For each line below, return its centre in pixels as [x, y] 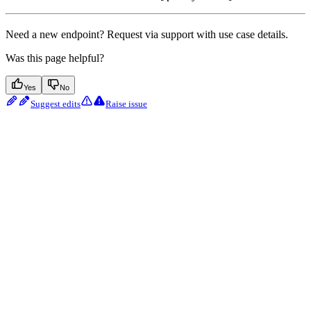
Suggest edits [56, 104]
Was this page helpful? [55, 58]
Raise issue [126, 104]
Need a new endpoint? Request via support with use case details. [147, 35]
